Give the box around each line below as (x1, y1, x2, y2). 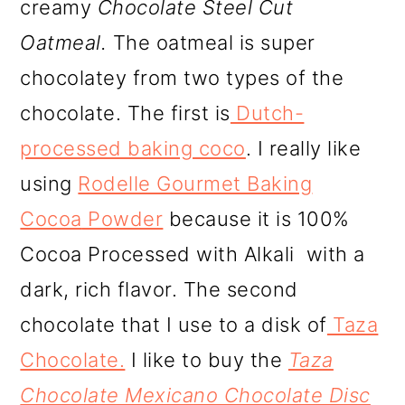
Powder (81, 207, 164, 231)
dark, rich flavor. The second (20, 278, 298, 302)
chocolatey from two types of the (20, 66, 344, 90)
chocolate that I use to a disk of (20, 313, 327, 337)
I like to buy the (125, 348, 288, 372)
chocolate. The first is (20, 101, 231, 126)
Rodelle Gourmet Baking (78, 172, 313, 196)
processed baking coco (20, 137, 246, 161)
